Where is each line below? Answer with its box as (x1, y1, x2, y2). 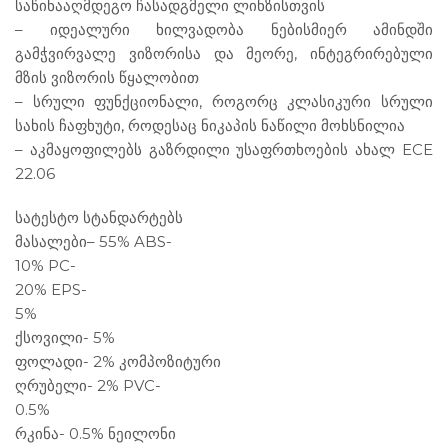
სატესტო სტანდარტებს (15, 207, 183, 227)
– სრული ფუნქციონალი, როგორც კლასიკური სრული (15, 91, 433, 111)
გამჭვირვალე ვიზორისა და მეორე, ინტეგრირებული (15, 43, 433, 63)
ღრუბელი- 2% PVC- (15, 375, 161, 395)
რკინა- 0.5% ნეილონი (15, 423, 176, 443)
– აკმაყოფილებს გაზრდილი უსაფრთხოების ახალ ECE (15, 139, 433, 159)
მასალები (15, 231, 87, 251)
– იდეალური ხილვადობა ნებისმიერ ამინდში (15, 19, 433, 39)
